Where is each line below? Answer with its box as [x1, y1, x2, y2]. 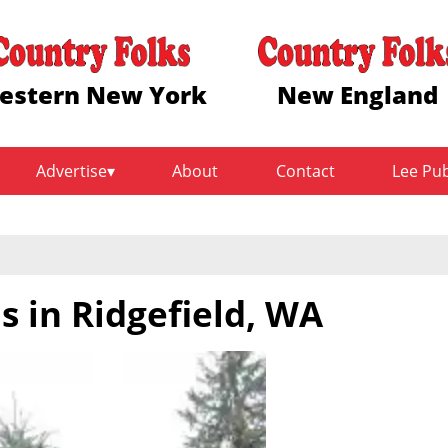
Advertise [36, 160, 108, 183]
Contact [275, 160, 335, 183]
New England [277, 78, 439, 112]
